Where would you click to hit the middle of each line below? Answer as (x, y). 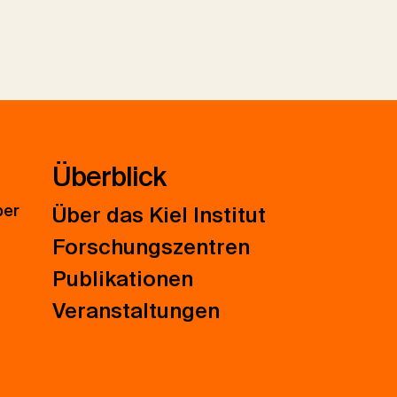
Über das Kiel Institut (159, 215)
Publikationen (122, 279)
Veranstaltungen (136, 311)
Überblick (109, 177)
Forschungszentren (151, 247)
